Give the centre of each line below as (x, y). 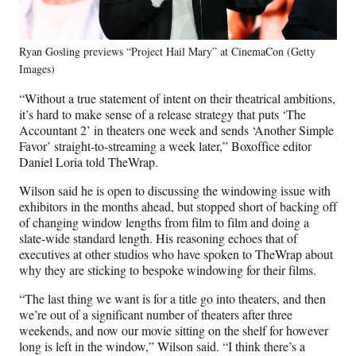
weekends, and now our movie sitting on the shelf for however (174, 331)
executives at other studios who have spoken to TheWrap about (176, 254)
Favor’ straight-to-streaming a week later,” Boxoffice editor (165, 146)
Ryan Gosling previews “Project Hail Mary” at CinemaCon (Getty (167, 52)
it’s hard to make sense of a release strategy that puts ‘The (163, 114)
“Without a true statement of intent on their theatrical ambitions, (177, 99)
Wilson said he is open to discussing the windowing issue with (175, 191)
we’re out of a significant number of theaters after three (156, 315)
